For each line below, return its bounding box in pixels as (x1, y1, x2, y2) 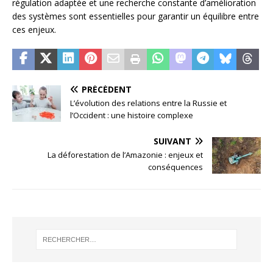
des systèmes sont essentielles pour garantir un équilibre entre (12, 10, 259, 22)
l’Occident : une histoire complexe (70, 109, 193, 121)
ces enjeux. (12, 23, 56, 35)
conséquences (148, 161, 203, 172)
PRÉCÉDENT (82, 83, 132, 95)
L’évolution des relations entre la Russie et (70, 97, 227, 108)
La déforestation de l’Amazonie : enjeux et (48, 149, 203, 160)
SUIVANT (154, 135, 191, 147)
